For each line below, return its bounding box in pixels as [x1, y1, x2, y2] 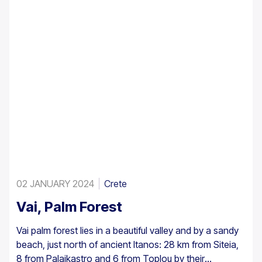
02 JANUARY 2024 [16, 177, 94, 189]
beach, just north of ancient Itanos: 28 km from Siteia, [16, 238, 239, 250]
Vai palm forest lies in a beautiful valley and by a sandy [16, 224, 239, 236]
